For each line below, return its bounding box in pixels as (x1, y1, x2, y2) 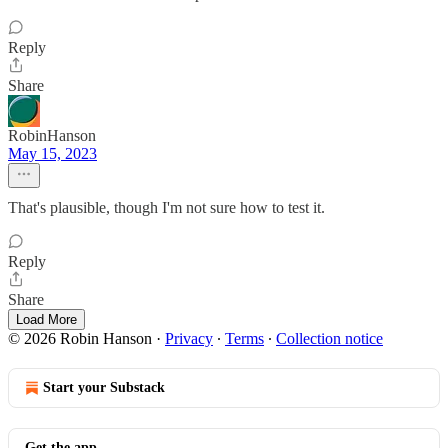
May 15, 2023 (8, 145, 97, 162)
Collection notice (276, 330, 383, 347)
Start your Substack (43, 380, 165, 395)
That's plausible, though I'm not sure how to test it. (8, 199, 325, 216)
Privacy (165, 330, 213, 347)
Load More (16, 312, 77, 327)
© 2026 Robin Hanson (8, 330, 152, 347)
